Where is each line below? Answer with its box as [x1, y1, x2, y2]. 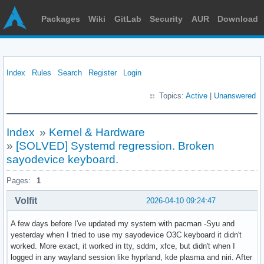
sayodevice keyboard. [6, 153, 118, 166]
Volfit [15, 195, 37, 206]
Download [217, 14, 258, 24]
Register [88, 68, 117, 77]
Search [58, 68, 82, 77]
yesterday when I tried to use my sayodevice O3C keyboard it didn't [11, 230, 242, 239]
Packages [41, 14, 80, 24]
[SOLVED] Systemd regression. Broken [16, 140, 214, 152]
